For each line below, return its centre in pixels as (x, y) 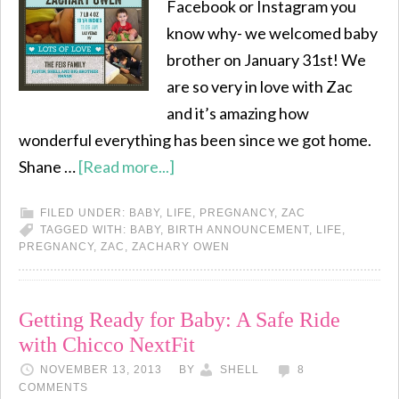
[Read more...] (126, 167)
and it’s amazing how (238, 113)
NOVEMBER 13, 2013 (101, 370)
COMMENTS (53, 387)
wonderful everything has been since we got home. (195, 140)
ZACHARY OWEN (181, 247)
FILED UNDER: (85, 213)
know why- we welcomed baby (272, 33)
